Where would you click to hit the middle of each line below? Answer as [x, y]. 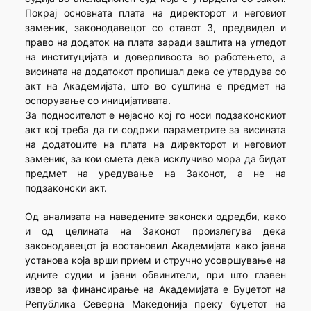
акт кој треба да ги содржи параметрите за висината [155, 130]
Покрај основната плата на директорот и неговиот [155, 13]
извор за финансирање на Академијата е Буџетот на [155, 289]
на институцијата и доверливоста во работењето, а [155, 57]
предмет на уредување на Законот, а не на [155, 174]
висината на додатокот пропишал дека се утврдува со [155, 72]
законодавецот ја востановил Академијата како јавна [155, 246]
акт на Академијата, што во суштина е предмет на [155, 86]
